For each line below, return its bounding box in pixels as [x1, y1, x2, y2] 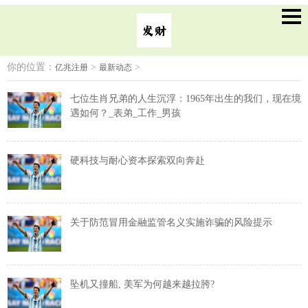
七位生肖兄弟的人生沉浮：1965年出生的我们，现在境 [70, 93, 301, 104]
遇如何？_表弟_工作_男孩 [70, 108, 181, 118]
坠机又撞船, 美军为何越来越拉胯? [70, 278, 214, 289]
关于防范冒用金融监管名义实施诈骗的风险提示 [70, 217, 272, 228]
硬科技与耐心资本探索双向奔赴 [70, 155, 205, 166]
